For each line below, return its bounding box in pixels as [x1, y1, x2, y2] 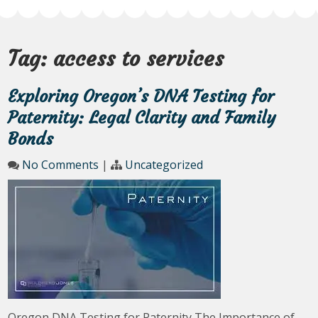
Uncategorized [125, 157, 204, 172]
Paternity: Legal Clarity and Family [8, 107, 276, 128]
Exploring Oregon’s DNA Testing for [8, 86, 275, 107]
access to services [53, 45, 224, 72]
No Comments [22, 157, 99, 172]
